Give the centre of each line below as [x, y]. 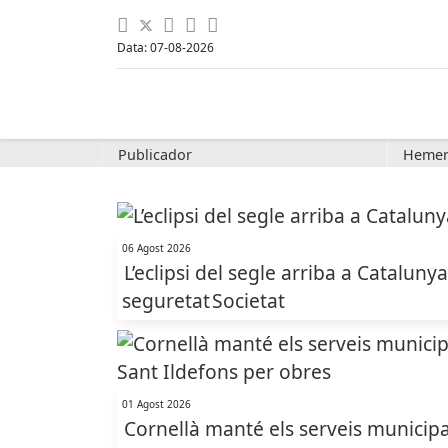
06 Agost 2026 [156, 248]
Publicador [155, 154]
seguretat [166, 300]
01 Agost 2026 [156, 404]
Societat [248, 300]
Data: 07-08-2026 [165, 47]
